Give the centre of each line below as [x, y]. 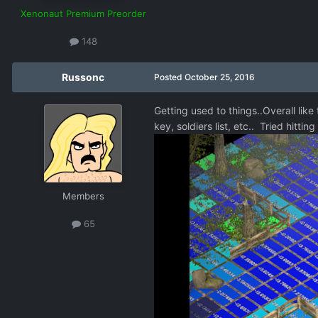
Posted [169, 77]
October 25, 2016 [220, 77]
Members [83, 196]
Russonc [83, 77]
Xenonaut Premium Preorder [83, 13]
